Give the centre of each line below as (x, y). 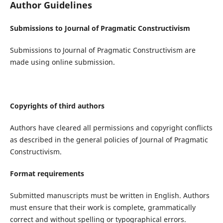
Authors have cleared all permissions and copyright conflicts (111, 128)
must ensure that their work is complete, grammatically (103, 208)
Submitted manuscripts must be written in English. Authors (110, 196)
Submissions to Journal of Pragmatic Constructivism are (103, 50)
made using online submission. (62, 62)
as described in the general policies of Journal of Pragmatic (109, 140)
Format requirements (47, 174)
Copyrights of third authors (57, 106)
